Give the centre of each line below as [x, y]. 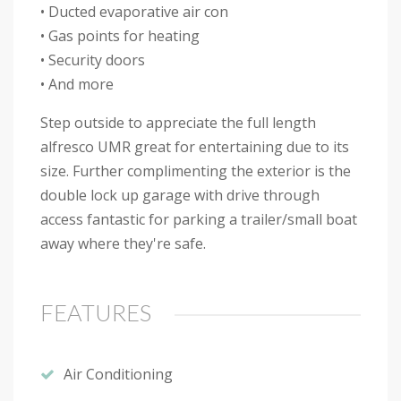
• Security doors [93, 60]
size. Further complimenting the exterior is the [196, 171]
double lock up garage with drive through [180, 195]
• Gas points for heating [120, 35]
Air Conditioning [118, 375]
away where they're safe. [123, 243]
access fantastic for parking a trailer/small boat [199, 219]
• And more [77, 84]
